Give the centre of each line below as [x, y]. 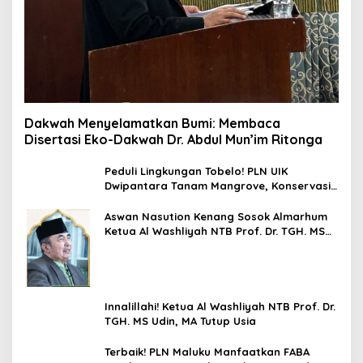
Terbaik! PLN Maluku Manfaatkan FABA [207, 351]
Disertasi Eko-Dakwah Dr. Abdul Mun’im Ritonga [173, 139]
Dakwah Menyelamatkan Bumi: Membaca [152, 123]
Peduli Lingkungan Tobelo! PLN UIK [196, 171]
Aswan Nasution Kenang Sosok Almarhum [216, 216]
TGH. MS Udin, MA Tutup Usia [180, 320]
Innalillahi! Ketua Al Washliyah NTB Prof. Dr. [220, 306]
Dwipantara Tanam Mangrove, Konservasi [218, 185]
